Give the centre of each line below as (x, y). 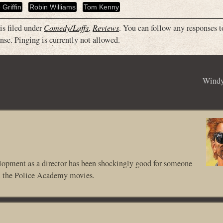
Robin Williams (53, 7)
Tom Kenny (101, 7)
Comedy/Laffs (66, 27)
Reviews (106, 27)
